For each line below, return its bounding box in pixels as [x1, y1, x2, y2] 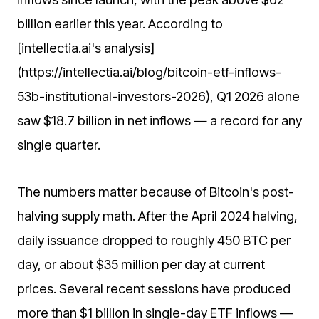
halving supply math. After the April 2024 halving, [17, 208, 298, 224]
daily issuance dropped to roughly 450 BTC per [17, 232, 291, 249]
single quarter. [17, 136, 100, 152]
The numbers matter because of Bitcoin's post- [17, 184, 294, 200]
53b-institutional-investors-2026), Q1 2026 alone [17, 88, 300, 104]
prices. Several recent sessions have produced [17, 281, 291, 297]
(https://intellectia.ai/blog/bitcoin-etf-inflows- [17, 63, 281, 80]
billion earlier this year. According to [17, 15, 223, 31]
